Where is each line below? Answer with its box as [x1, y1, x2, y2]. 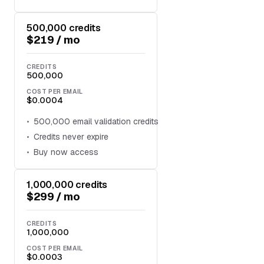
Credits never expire [34, 131, 109, 142]
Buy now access [34, 146, 99, 157]
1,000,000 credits [27, 178, 108, 191]
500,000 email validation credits [34, 116, 159, 127]
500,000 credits [27, 22, 101, 35]
